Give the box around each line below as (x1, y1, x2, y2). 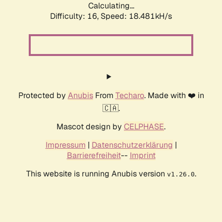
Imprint (129, 150, 156, 161)
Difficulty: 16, (50, 11, 101, 22)
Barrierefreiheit (66, 150, 121, 161)
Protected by (18, 90, 68, 101)
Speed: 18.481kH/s (101, 11, 172, 22)
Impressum (45, 140, 86, 151)
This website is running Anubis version (26, 168, 167, 179)
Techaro (115, 90, 144, 101)
